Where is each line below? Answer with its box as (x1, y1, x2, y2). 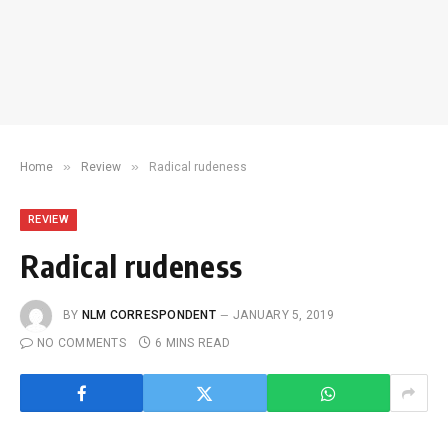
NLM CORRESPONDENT (81, 308, 216, 323)
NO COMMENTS (37, 336, 126, 350)
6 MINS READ (155, 336, 230, 350)
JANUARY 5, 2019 (233, 308, 335, 323)
